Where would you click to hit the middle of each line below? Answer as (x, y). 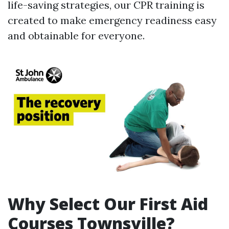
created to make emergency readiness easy (112, 20)
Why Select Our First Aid (108, 204)
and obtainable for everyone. (76, 36)
